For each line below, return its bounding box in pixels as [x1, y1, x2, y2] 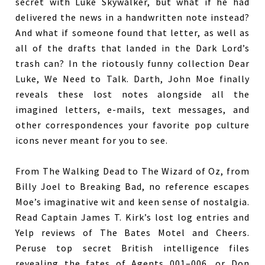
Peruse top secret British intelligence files [15, 242, 250, 254]
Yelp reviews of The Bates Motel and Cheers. [15, 227, 250, 238]
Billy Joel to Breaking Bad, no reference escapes [15, 180, 250, 192]
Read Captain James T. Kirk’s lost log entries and [15, 211, 250, 223]
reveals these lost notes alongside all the [15, 88, 250, 100]
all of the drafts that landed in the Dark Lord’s [15, 42, 250, 54]
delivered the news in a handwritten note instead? [15, 11, 250, 23]
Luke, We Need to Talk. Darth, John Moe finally [15, 73, 250, 85]
